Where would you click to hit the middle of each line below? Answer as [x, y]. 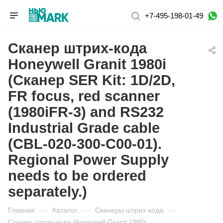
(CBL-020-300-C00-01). [85, 144]
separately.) [48, 192]
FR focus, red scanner [84, 96]
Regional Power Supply [88, 160]
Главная [21, 210]
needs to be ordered [77, 176]
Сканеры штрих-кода [129, 210]
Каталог [65, 210]
